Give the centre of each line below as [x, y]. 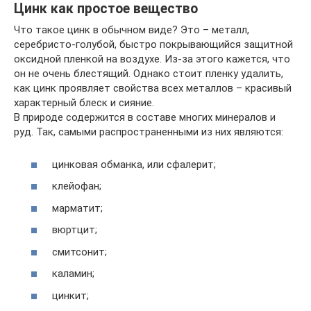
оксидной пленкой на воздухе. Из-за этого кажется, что [152, 59]
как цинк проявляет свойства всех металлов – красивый [153, 88]
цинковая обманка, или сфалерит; [134, 164]
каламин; [73, 274]
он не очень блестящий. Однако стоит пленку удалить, [149, 74]
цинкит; [70, 295]
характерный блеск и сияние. [84, 103]
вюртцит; [75, 230]
